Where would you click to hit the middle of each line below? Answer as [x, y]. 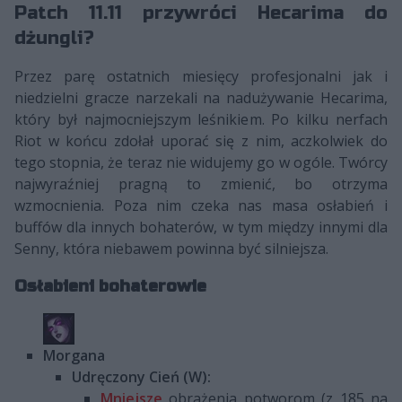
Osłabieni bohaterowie [110, 286]
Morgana [74, 355]
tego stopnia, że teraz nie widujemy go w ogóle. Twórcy [201, 162]
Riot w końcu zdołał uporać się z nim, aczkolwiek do [201, 140]
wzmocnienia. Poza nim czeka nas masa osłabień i [201, 205]
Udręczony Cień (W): [141, 376]
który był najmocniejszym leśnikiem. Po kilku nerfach [201, 119]
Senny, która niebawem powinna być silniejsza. [171, 248]
